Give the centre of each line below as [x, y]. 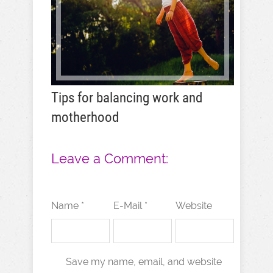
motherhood [85, 117]
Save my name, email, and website [144, 262]
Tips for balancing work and [127, 98]
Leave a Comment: [110, 158]
